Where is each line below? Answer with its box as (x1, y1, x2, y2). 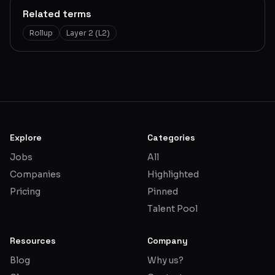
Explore (10, 131, 42, 143)
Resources (10, 234, 56, 246)
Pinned (147, 185, 178, 197)
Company (147, 234, 188, 246)
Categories (147, 131, 195, 143)
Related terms (23, 7, 91, 20)
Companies (10, 168, 61, 180)
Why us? (147, 254, 184, 266)
